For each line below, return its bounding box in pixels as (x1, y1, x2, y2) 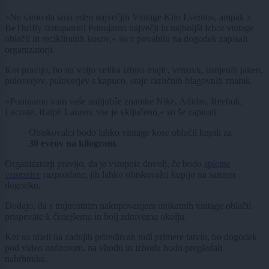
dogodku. (5, 180, 43, 191)
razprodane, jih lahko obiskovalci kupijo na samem (41, 169, 235, 180)
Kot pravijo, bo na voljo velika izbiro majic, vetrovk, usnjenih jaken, (5, 65, 263, 76)
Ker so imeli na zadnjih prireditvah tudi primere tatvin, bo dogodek (5, 232, 257, 243)
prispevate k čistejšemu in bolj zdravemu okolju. (5, 211, 189, 222)
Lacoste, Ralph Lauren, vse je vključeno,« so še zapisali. (5, 107, 221, 118)
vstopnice (5, 169, 41, 180)
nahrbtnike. (5, 253, 50, 264)
